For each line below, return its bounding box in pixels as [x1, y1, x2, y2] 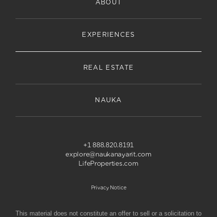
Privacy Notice [91, 185, 126, 191]
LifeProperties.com [78, 160, 139, 168]
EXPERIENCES [82, 31, 135, 39]
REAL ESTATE [83, 64, 134, 72]
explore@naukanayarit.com [65, 151, 152, 159]
